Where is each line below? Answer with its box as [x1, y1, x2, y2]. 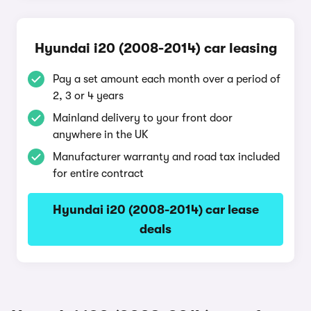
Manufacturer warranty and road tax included [53, 151, 280, 163]
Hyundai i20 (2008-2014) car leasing [34, 40, 277, 56]
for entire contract [53, 167, 144, 180]
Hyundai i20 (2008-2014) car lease [52, 203, 259, 217]
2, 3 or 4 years [53, 90, 124, 102]
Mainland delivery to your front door [53, 112, 233, 124]
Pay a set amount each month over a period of [53, 73, 280, 85]
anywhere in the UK [53, 128, 149, 141]
